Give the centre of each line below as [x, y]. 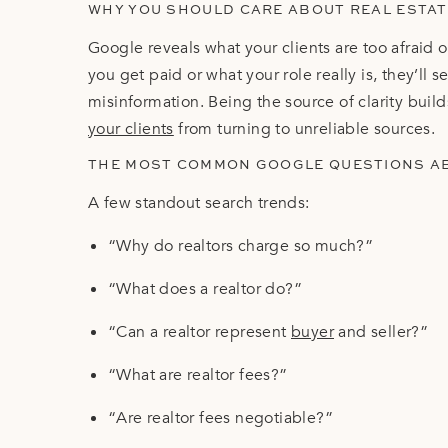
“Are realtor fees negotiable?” [220, 417]
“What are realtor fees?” [198, 374]
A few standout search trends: [199, 202]
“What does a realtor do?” [205, 288]
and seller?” [381, 331]
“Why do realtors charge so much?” [241, 245]
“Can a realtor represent [199, 331]
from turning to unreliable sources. [304, 128]
